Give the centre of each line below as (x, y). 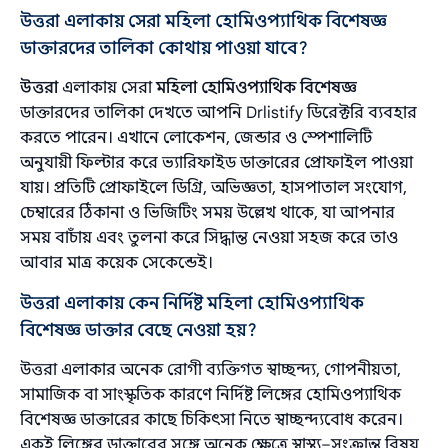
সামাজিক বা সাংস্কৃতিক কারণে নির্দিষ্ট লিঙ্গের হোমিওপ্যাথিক (211, 394)
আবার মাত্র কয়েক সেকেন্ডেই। (117, 262)
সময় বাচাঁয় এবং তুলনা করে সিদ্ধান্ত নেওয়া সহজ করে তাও (209, 237)
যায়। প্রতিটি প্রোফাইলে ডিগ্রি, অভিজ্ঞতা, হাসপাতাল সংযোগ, (214, 187)
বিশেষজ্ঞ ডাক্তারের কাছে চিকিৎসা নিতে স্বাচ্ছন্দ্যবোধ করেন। (212, 419)
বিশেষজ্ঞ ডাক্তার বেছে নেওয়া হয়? (139, 330)
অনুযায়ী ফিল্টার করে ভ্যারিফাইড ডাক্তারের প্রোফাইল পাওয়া (217, 162)
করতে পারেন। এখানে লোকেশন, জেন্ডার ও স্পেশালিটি (196, 137)
